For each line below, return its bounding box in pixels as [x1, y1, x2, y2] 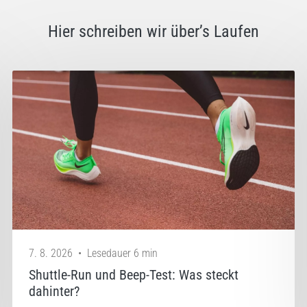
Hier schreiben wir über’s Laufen [48, 21, 259, 41]
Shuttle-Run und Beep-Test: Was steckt [29, 266, 239, 283]
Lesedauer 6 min [87, 246, 158, 260]
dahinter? [29, 282, 80, 299]
